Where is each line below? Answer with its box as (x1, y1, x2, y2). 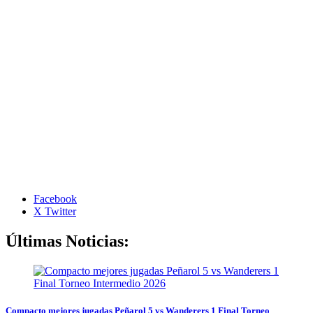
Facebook (34, 193, 77, 205)
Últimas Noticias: (6, 232, 129, 251)
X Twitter (34, 205, 76, 218)
